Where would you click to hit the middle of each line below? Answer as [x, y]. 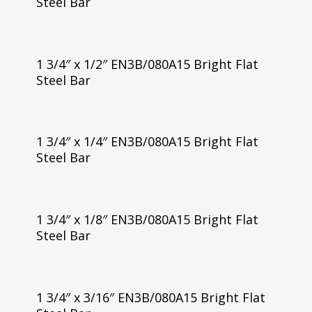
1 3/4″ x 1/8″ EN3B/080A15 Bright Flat [147, 220]
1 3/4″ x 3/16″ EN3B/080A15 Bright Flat [150, 298]
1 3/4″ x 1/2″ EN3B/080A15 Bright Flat [147, 64]
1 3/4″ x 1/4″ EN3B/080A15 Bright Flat [147, 142]
